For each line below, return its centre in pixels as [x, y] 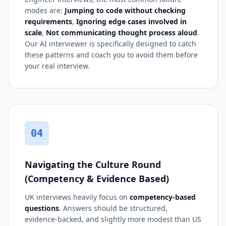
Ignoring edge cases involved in [131, 21]
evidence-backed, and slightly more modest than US [113, 219]
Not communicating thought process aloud [122, 32]
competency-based [163, 197]
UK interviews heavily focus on [77, 197]
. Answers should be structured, [113, 208]
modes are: [45, 10]
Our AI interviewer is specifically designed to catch [110, 43]
